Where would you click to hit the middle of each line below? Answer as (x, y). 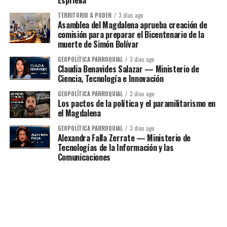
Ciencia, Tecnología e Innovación (110, 78)
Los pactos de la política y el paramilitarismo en (136, 103)
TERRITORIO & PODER (84, 15)
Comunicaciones (84, 157)
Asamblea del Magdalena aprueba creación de (132, 25)
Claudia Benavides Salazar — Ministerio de (128, 69)
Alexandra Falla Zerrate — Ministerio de (124, 138)
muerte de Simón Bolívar (98, 44)
